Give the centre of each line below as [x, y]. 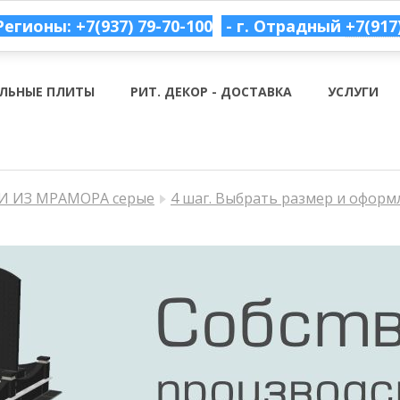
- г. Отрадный [286, 26]
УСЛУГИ [353, 92]
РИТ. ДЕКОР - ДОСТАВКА [211, 92]
